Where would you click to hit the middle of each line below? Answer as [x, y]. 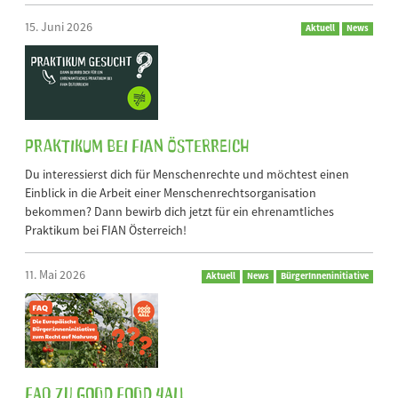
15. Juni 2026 [59, 27]
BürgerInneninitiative [325, 276]
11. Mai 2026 [55, 275]
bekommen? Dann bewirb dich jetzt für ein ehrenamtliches [179, 212]
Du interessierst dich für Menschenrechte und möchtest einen [187, 175]
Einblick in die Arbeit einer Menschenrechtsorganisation [171, 193]
